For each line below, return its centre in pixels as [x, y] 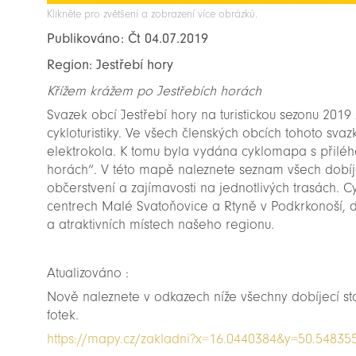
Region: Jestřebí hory [110, 64]
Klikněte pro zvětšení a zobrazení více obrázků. [153, 14]
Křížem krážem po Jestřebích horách [155, 91]
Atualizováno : [88, 273]
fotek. [63, 315]
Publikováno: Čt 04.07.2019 [128, 38]
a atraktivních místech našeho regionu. [161, 225]
